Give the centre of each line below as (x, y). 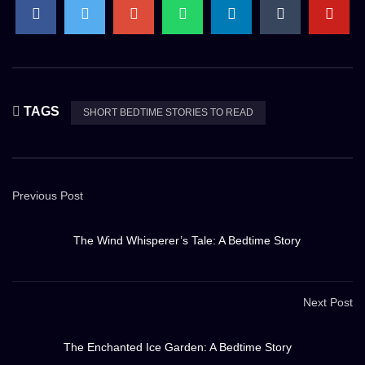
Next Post (328, 303)
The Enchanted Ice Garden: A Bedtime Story (178, 347)
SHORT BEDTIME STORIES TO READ (168, 113)
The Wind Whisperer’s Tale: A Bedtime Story (187, 241)
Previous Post (48, 196)
